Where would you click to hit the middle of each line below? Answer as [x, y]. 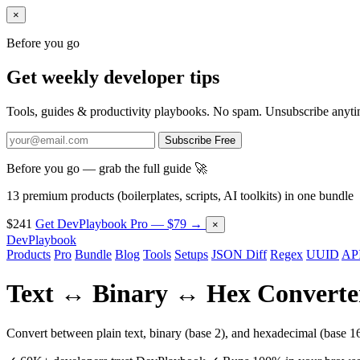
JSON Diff [239, 254]
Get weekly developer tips [113, 77]
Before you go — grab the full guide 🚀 [107, 168]
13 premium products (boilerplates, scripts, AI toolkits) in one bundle [180, 195]
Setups [191, 254]
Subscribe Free [200, 140]
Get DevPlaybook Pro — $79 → [121, 223]
